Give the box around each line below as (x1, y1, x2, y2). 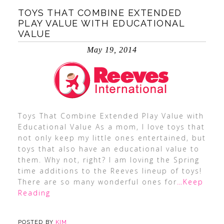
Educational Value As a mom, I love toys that (17, 122, 205, 131)
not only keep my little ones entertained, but (17, 133, 206, 142)
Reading (17, 188, 50, 197)
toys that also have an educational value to (17, 144, 199, 153)
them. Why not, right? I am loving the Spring (17, 155, 199, 164)
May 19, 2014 (86, 45, 137, 54)
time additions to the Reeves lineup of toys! (17, 166, 202, 175)
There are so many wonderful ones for (17, 177, 177, 186)
